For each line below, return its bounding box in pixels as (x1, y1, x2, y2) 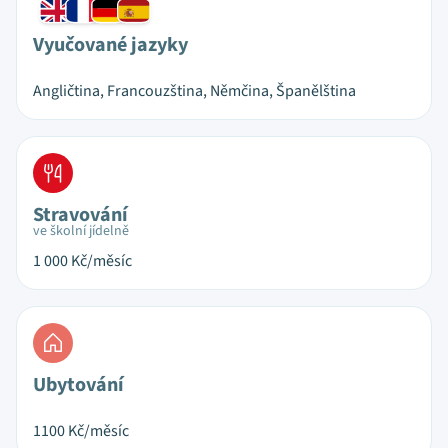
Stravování (33, 201, 128, 229)
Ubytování (33, 371, 124, 399)
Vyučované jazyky (33, 31, 188, 59)
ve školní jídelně (33, 221, 129, 241)
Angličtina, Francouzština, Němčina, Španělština (33, 80, 356, 102)
